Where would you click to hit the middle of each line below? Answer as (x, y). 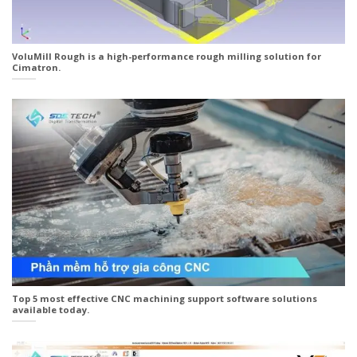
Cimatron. (36, 68)
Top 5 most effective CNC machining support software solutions (165, 299)
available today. (51, 310)
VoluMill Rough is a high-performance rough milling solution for (167, 57)
